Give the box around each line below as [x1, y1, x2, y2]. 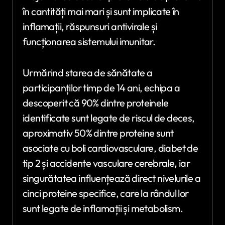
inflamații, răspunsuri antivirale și [23, 20, 157, 33]
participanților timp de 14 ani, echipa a [23, 81, 180, 94]
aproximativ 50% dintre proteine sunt [23, 126, 174, 139]
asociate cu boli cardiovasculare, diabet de [23, 141, 198, 154]
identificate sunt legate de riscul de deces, [23, 111, 195, 124]
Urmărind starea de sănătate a [23, 66, 153, 79]
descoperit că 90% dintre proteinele [23, 96, 168, 109]
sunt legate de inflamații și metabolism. [23, 201, 183, 214]
